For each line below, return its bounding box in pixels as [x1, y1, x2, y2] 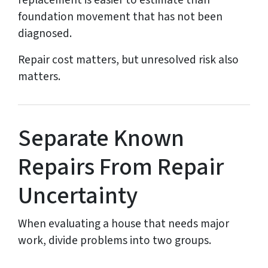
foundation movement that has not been [18, 8, 223, 26]
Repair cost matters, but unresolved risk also [18, 51, 239, 69]
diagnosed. [18, 25, 72, 42]
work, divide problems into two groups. [18, 232, 211, 249]
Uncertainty [18, 179, 138, 214]
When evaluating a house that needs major [18, 215, 229, 233]
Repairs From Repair [18, 150, 224, 185]
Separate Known [18, 121, 184, 156]
